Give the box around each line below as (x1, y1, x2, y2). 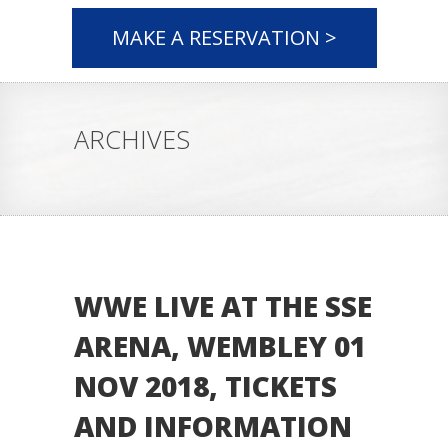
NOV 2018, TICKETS (74, 367, 337, 405)
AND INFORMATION (74, 407, 352, 445)
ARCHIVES (74, 122, 190, 156)
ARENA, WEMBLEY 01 (74, 327, 366, 365)
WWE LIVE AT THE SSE (74, 287, 372, 325)
